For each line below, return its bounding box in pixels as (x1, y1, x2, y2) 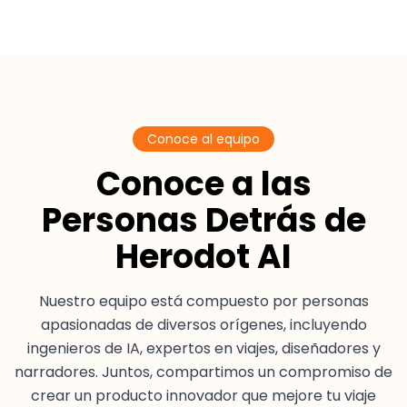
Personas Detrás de (41, 197, 366, 244)
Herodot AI (115, 233, 292, 281)
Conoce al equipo (147, 130, 260, 149)
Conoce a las (95, 161, 312, 208)
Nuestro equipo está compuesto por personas (38, 291, 369, 313)
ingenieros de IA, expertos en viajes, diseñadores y (26, 338, 381, 360)
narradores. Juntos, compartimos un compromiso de (15, 362, 392, 383)
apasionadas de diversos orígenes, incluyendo (40, 314, 367, 336)
